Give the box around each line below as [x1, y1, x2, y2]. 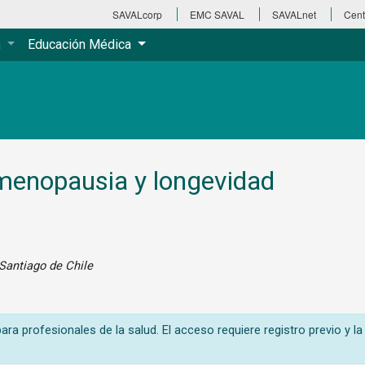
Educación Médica [28, 37, 135, 52]
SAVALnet [272, 7, 316, 21]
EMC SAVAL [190, 7, 244, 21]
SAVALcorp [112, 7, 162, 21]
